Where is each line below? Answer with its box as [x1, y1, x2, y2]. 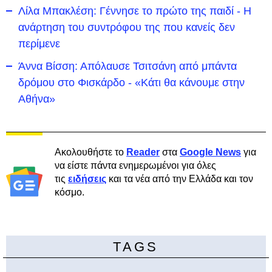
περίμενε [18, 38, 60, 50]
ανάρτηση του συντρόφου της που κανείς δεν [18, 21, 235, 33]
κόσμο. [55, 187, 84, 197]
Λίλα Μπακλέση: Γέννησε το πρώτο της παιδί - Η [18, 5, 251, 17]
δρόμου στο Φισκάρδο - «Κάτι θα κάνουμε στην [18, 76, 245, 89]
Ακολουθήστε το [55, 147, 126, 157]
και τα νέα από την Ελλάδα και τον [106, 174, 253, 184]
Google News [180, 147, 241, 157]
